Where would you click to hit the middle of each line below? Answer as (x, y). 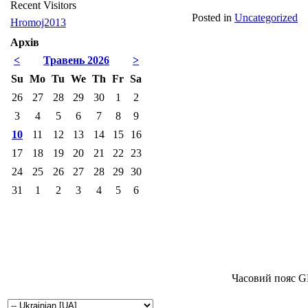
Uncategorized (266, 18)
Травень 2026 (76, 60)
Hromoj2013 (38, 22)
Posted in (212, 18)
